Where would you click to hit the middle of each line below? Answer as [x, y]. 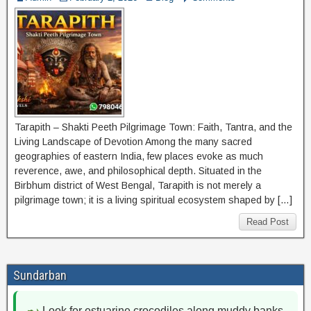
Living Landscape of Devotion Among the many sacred [133, 142]
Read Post [268, 222]
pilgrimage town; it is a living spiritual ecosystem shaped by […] [153, 200]
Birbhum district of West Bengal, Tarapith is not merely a [138, 185]
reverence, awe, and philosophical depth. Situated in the [138, 171]
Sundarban [40, 275]
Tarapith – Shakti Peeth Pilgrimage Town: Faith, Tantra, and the [153, 127]
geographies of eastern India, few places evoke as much [139, 156]
